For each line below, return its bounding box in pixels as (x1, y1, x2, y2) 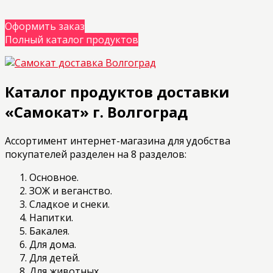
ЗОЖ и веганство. (29, 184, 112, 198)
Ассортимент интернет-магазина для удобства (5, 134, 230, 148)
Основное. (29, 171, 79, 185)
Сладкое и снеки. (29, 197, 110, 211)
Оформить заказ (5, 19, 85, 34)
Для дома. (29, 238, 76, 252)
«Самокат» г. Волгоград (5, 102, 188, 122)
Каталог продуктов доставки (5, 82, 230, 102)
